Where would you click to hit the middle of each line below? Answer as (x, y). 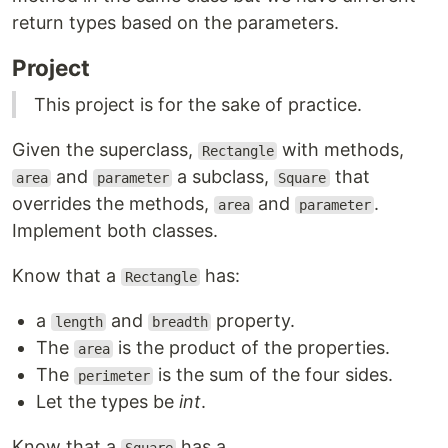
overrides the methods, (113, 203)
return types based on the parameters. (175, 22)
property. (253, 320)
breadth (179, 322)
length (78, 322)
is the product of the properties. (252, 347)
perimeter (113, 376)
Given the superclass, (105, 149)
